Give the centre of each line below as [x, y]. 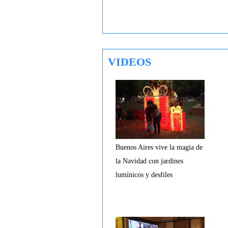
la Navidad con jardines [149, 161]
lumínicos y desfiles [144, 175]
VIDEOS [130, 62]
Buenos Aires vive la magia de [159, 147]
